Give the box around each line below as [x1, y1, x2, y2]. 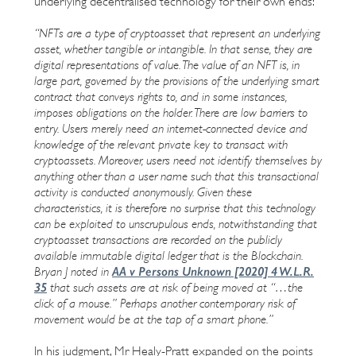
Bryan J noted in [34, 264, 112, 279]
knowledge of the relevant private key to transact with [34, 137, 288, 152]
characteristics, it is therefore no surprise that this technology [34, 200, 315, 215]
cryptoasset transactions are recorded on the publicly [34, 232, 282, 247]
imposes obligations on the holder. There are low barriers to [34, 105, 308, 120]
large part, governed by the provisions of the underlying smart [34, 73, 319, 88]
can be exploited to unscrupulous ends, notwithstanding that [34, 216, 317, 231]
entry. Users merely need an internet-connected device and [34, 121, 308, 136]
